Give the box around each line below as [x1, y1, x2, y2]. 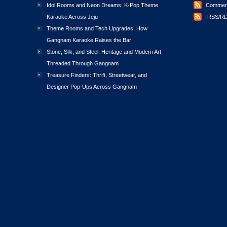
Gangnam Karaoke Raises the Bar [47, 37, 131, 43]
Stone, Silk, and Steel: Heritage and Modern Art [47, 49, 161, 55]
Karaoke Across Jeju [47, 14, 98, 20]
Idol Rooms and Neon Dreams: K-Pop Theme [47, 2, 158, 8]
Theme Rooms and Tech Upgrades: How [47, 25, 147, 31]
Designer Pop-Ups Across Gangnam [47, 84, 137, 90]
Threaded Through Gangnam [47, 60, 119, 66]
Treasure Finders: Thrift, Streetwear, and [47, 72, 147, 78]
